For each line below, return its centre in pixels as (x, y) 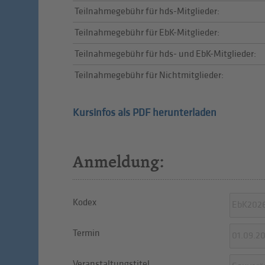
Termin (86, 233)
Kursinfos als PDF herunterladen (144, 112)
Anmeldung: (118, 161)
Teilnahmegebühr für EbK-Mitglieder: (147, 33)
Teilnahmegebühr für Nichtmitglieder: (149, 76)
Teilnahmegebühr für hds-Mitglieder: (147, 12)
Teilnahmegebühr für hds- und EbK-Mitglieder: (165, 54)
